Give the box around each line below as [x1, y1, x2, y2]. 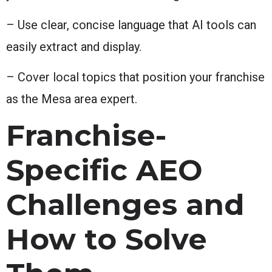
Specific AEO [6, 152, 202, 188]
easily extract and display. [6, 39, 141, 54]
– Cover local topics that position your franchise [6, 69, 265, 84]
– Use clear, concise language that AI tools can [6, 17, 256, 32]
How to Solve [6, 221, 207, 257]
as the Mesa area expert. [6, 91, 137, 106]
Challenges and [6, 186, 244, 222]
